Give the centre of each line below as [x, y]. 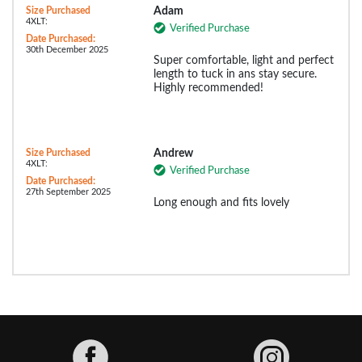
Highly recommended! [208, 88]
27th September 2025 [68, 192]
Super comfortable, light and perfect [243, 60]
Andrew [173, 153]
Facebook [135, 346]
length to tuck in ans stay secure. [235, 74]
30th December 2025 [67, 49]
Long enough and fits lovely [221, 202]
